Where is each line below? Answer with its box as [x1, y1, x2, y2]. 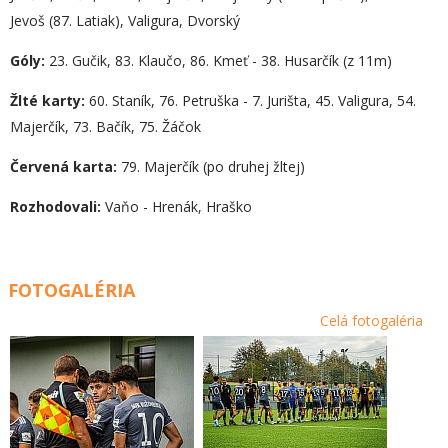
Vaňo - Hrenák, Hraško [101, 197, 252, 216]
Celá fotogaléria [320, 310, 423, 330]
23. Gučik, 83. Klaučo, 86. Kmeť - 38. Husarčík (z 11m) [45, 51, 392, 70]
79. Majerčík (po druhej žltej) [117, 157, 305, 176]
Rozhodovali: [10, 197, 101, 216]
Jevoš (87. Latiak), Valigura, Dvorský [10, 11, 240, 30]
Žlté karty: [10, 91, 85, 110]
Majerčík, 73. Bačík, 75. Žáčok [10, 117, 201, 136]
